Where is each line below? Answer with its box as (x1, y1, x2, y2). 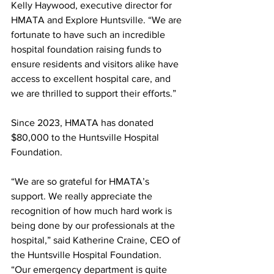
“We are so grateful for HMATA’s (11, 176, 152, 187)
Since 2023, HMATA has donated (11, 117, 156, 128)
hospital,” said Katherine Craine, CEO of (11, 235, 183, 246)
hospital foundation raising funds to (11, 44, 164, 55)
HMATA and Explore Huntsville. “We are (11, 15, 184, 26)
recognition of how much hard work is (11, 206, 174, 217)
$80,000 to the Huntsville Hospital (11, 132, 161, 143)
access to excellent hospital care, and (11, 73, 173, 84)
